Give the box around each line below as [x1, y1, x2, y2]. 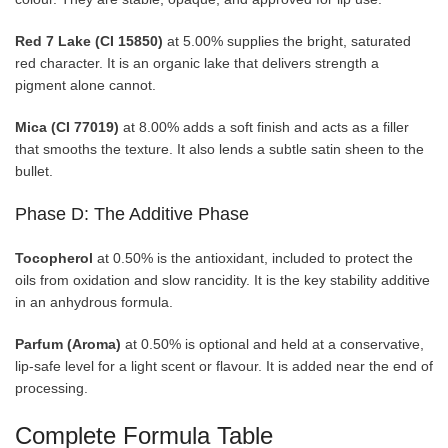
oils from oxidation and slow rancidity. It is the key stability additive [15, 271, 430, 288]
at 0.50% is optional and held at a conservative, [121, 335, 424, 352]
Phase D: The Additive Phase [15, 203, 249, 224]
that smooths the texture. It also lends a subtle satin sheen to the [15, 140, 424, 157]
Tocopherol [15, 249, 93, 266]
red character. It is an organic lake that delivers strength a [15, 54, 379, 71]
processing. [15, 379, 88, 396]
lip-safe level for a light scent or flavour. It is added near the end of [15, 357, 433, 374]
